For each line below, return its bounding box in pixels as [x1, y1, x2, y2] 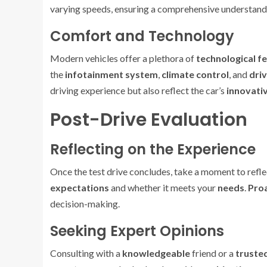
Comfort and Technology [50, 26, 234, 46]
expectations [50, 182, 109, 193]
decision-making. [50, 198, 120, 209]
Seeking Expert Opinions [50, 221, 224, 241]
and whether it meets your [109, 182, 218, 193]
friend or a [190, 247, 235, 259]
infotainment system [65, 69, 158, 80]
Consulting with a [50, 247, 122, 259]
